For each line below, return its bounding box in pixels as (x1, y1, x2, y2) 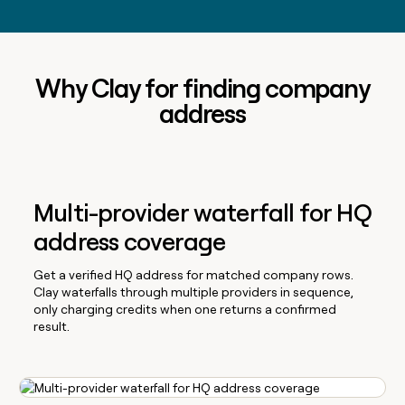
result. (33, 318, 71, 334)
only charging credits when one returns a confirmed (33, 301, 337, 316)
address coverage (33, 226, 226, 257)
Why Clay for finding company (35, 72, 370, 104)
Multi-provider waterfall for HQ (33, 197, 372, 228)
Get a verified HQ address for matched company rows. (33, 267, 354, 282)
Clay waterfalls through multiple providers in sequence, (33, 284, 354, 299)
